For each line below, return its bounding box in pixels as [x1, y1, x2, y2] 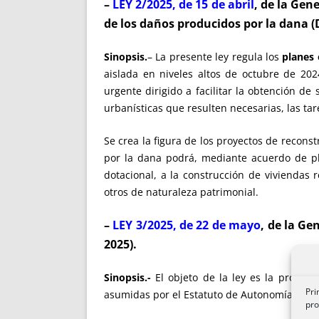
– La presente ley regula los [147, 50, 283, 64]
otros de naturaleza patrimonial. [104, 184, 258, 199]
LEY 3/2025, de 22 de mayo [113, 216, 261, 233]
